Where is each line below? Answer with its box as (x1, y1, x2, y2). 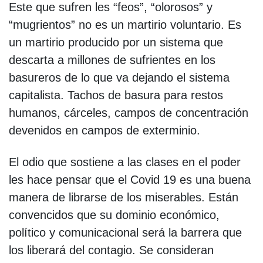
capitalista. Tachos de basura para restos (9, 88, 223, 102)
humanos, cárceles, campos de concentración (9, 106, 248, 119)
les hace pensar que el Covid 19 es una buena (9, 173, 251, 186)
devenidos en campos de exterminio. (9, 123, 200, 137)
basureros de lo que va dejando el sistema (9, 70, 230, 84)
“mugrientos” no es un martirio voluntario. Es (9, 18, 241, 31)
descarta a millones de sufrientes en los (9, 53, 215, 66)
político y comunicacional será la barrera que (9, 225, 242, 239)
